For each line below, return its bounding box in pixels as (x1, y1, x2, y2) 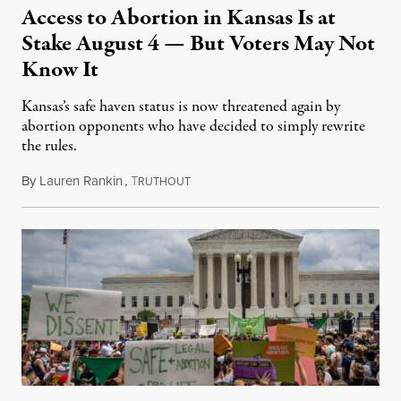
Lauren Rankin (39, 171, 123, 192)
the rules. (21, 135, 77, 158)
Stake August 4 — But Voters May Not (21, 28, 375, 61)
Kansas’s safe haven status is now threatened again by (21, 96, 340, 119)
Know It (21, 54, 98, 87)
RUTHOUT (138, 174, 191, 191)
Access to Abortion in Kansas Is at (21, 2, 336, 35)
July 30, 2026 (190, 171, 261, 192)
